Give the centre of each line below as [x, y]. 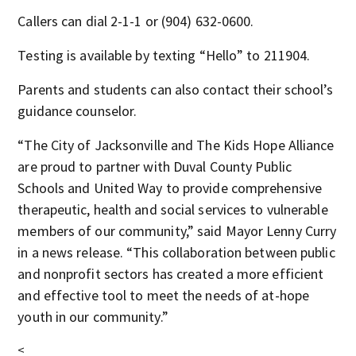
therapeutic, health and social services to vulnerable [173, 209]
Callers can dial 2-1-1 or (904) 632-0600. [136, 21]
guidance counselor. [77, 111]
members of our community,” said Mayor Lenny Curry [177, 231]
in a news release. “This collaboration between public [176, 252]
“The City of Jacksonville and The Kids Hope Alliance [176, 145]
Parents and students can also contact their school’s [176, 89]
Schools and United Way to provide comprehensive [170, 188]
